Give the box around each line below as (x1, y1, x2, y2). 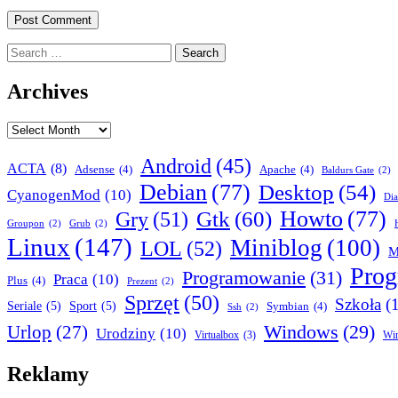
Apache (259, 163, 296, 177)
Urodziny (96, 325, 155, 343)
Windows (264, 322, 338, 344)
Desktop (259, 180, 334, 205)
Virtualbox (195, 329, 239, 342)
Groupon (7, 219, 44, 229)
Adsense (75, 163, 115, 177)
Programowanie (182, 267, 306, 290)
